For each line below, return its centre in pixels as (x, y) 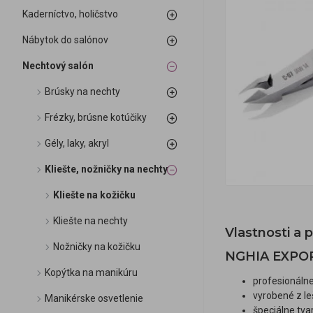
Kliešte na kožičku (94, 195)
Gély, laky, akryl (77, 143)
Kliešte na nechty (90, 221)
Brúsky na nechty (82, 92)
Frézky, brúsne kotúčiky (96, 117)
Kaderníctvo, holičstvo (70, 14)
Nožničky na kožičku (97, 247)
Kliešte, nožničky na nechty (106, 169)
